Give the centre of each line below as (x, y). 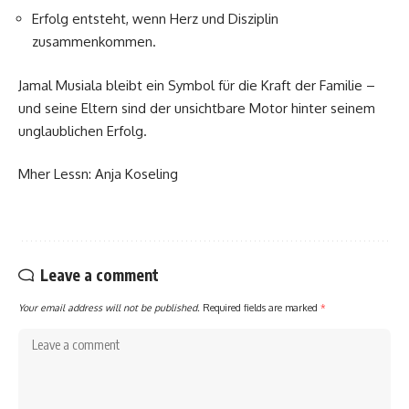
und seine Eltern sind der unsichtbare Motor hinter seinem (197, 108)
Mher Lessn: (57, 174)
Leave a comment (100, 275)
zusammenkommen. (94, 42)
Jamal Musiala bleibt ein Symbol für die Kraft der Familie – (197, 85)
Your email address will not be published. (109, 308)
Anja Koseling (136, 174)
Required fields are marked (262, 308)
